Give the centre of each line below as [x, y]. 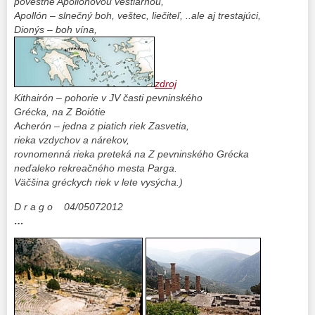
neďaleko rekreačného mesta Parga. [96, 168]
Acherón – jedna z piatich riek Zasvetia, [102, 126]
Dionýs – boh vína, [57, 30]
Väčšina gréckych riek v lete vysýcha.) [98, 182]
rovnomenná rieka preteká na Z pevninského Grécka [131, 154]
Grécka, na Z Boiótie [61, 112]
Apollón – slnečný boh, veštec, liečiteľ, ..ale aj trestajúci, [139, 16]
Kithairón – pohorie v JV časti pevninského [108, 98]
